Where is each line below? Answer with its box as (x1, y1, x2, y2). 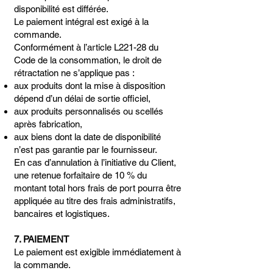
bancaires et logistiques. (14, 208, 110, 219)
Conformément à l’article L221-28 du (14, 42, 158, 52)
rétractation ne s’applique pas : (14, 68, 135, 78)
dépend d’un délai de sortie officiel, (14, 93, 151, 104)
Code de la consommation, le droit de (14, 55, 161, 65)
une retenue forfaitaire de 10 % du (14, 170, 147, 180)
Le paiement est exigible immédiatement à (14, 247, 181, 257)
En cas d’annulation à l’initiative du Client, (14, 157, 176, 168)
